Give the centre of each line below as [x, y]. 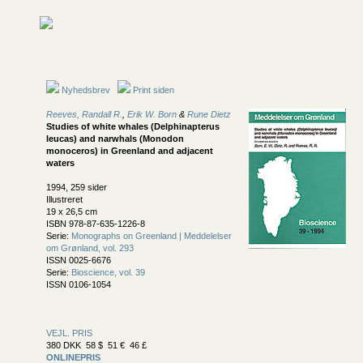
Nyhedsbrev [85, 90]
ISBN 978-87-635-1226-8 [96, 224]
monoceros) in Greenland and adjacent [130, 151]
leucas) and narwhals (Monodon [115, 139]
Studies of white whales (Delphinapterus [133, 126]
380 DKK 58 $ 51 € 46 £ [96, 345]
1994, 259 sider [77, 187]
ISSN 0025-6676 [79, 260]
